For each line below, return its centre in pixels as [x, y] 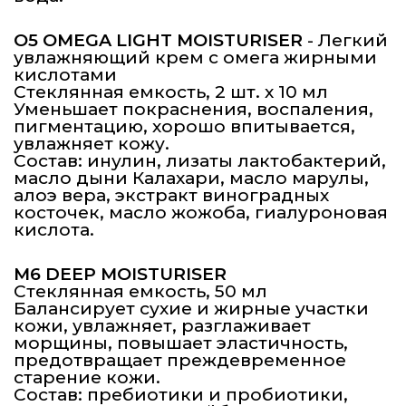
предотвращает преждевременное [180, 361]
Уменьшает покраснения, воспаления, [193, 110]
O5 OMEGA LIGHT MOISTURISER [158, 41]
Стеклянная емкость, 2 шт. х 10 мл [171, 92]
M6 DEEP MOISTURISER [120, 275]
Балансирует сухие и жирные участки [191, 309]
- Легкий [345, 41]
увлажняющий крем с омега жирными [195, 58]
